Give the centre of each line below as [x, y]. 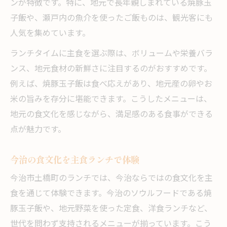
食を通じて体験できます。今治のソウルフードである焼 [111, 194]
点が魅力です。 [38, 130]
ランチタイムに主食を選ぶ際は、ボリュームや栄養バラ [111, 54]
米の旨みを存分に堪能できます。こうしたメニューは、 [111, 100]
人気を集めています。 [50, 34]
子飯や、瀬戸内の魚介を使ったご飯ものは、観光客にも [111, 19]
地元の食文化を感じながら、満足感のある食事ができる [111, 115]
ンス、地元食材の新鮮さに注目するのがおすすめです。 [111, 69]
